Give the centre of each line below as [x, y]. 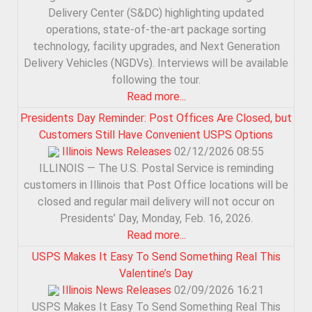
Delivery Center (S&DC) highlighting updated [156, 13]
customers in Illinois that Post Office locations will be [156, 185]
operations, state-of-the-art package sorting [156, 29]
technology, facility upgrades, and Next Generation [156, 46]
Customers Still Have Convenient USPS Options [156, 134]
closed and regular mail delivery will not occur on [156, 201]
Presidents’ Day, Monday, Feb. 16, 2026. [156, 218]
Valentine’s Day [156, 273]
